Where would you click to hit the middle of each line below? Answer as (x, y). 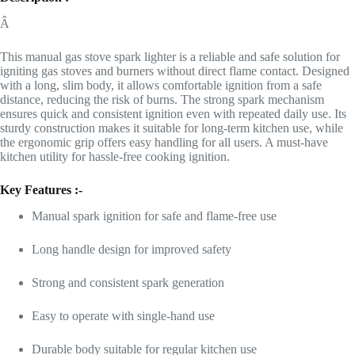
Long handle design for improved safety (132, 249)
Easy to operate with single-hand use (123, 315)
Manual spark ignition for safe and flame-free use (154, 216)
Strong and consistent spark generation (128, 282)
